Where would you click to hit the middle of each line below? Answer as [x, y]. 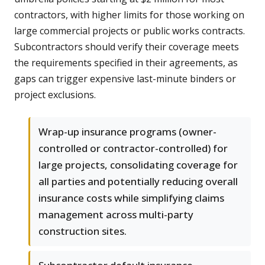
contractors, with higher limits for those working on [129, 15]
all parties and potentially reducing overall [138, 182]
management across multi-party [116, 215]
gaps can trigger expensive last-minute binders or [125, 79]
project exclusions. [55, 95]
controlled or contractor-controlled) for [133, 148]
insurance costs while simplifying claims [131, 198]
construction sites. [83, 231]
